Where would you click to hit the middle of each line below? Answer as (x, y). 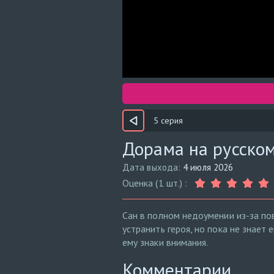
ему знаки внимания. (165, 242)
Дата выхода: (153, 167)
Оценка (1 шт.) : (155, 183)
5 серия (168, 120)
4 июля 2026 (208, 167)
